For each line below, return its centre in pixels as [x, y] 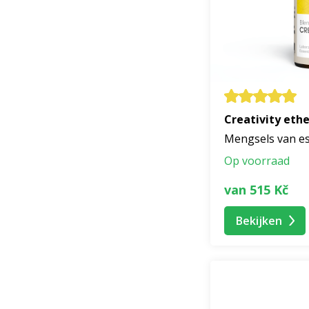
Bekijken [259, 220]
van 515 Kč [256, 189]
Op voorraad [257, 161]
